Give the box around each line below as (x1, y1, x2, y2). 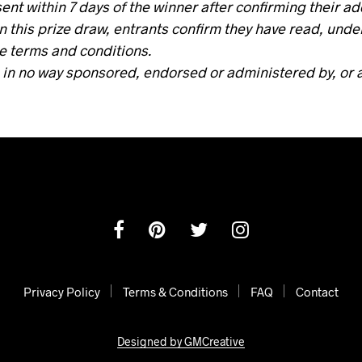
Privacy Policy (23, 284, 100, 300)
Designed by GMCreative (117, 335, 245, 349)
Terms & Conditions (123, 284, 228, 300)
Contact (296, 284, 339, 300)
